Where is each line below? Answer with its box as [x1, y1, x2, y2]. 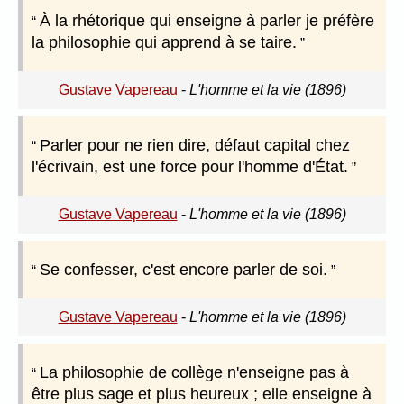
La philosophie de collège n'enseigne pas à [40, 363, 349, 382]
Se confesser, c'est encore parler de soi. [40, 261, 327, 280]
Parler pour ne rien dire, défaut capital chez [40, 136, 350, 155]
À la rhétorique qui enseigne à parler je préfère [40, 12, 374, 31]
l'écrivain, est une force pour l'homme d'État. [32, 158, 348, 177]
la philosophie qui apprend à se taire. [32, 33, 297, 52]
